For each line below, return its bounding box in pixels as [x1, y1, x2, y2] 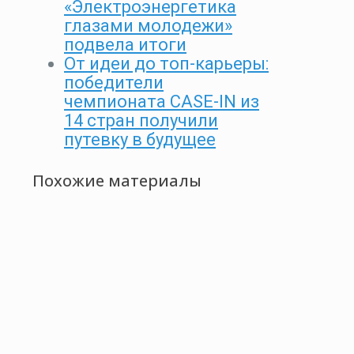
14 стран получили [64, 111, 218, 131]
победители [64, 73, 164, 93]
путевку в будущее [64, 130, 216, 150]
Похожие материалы [32, 169, 201, 191]
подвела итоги [64, 35, 186, 55]
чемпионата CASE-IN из [64, 92, 259, 112]
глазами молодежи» [64, 16, 232, 36]
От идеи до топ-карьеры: [64, 54, 269, 74]
